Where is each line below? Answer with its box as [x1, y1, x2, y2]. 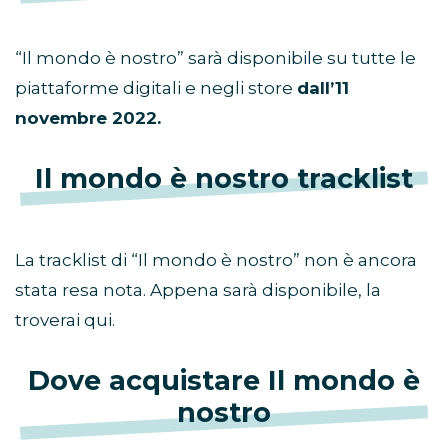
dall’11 [297, 78, 349, 99]
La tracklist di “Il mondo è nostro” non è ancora [15, 250, 417, 271]
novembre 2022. [15, 108, 161, 129]
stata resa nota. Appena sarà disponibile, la [15, 280, 381, 301]
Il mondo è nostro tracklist [35, 162, 413, 196]
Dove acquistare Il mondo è [28, 364, 420, 398]
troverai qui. [15, 310, 115, 331]
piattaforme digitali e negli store [15, 78, 297, 99]
